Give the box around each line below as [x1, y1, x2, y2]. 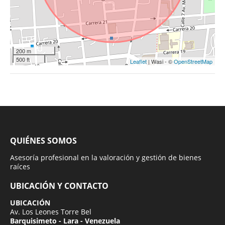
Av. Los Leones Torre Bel [10, 206, 91, 216]
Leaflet [130, 57, 147, 65]
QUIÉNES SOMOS [10, 135, 77, 146]
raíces [10, 161, 30, 171]
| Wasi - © [147, 57, 174, 65]
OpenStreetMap [174, 57, 212, 65]
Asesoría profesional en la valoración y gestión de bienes [10, 152, 201, 162]
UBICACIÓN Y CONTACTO [10, 180, 108, 191]
